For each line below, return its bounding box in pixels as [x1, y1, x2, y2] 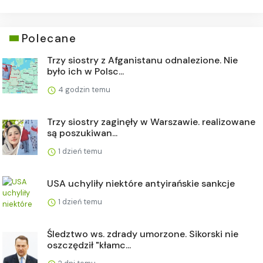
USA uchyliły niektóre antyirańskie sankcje [47, 177, 235, 190]
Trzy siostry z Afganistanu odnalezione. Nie [47, 53, 238, 66]
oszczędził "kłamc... [47, 238, 131, 251]
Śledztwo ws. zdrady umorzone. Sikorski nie [47, 227, 238, 240]
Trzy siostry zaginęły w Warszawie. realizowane [47, 115, 255, 128]
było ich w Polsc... [47, 65, 124, 77]
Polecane [21, 31, 77, 46]
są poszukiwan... [47, 126, 117, 139]
